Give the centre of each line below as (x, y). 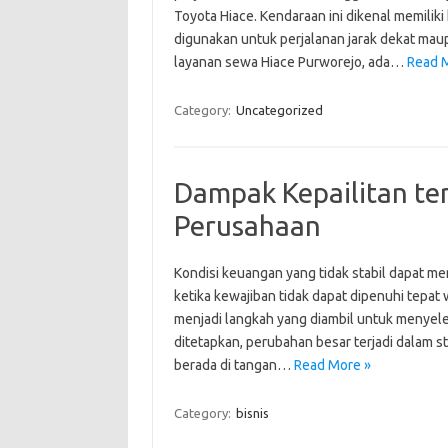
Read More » (332, 365)
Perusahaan (247, 225)
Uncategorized (279, 110)
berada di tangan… (233, 365)
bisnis (252, 413)
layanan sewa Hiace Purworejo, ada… (290, 62)
